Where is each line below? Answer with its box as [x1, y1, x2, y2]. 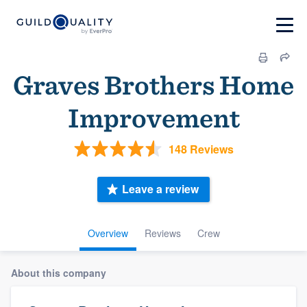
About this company [11, 265, 106, 280]
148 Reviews [168, 140, 234, 157]
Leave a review [122, 181, 199, 197]
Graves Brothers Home [13, 69, 294, 101]
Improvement [67, 101, 240, 134]
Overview [87, 225, 128, 240]
